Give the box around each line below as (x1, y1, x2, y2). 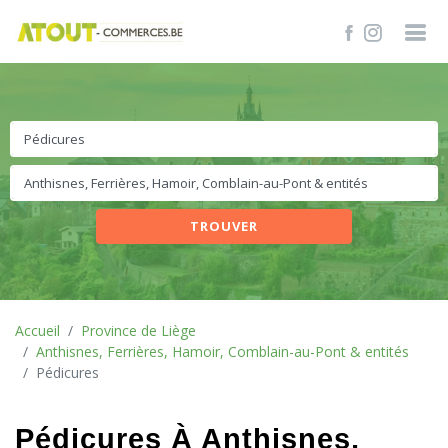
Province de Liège (81, 321, 196, 340)
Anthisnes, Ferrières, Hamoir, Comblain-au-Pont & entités (36, 342, 409, 361)
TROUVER (189, 217, 258, 235)
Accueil (15, 321, 60, 340)
